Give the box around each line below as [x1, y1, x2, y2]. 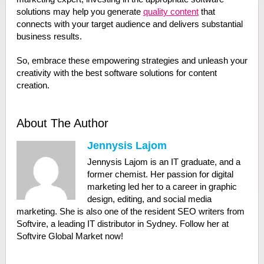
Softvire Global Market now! [16, 231, 123, 241]
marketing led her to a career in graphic [87, 181, 237, 192]
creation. [16, 80, 49, 90]
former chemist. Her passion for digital [87, 169, 233, 179]
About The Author [16, 117, 108, 130]
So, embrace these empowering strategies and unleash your [16, 55, 247, 65]
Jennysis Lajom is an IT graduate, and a [87, 157, 240, 167]
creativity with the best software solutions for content [16, 68, 217, 78]
